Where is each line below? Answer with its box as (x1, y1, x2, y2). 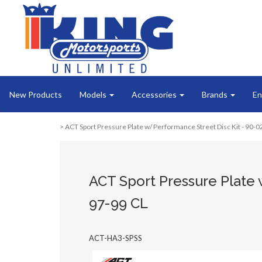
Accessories (132, 89, 178, 99)
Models (80, 89, 108, 99)
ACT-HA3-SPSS (89, 233, 142, 243)
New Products (9, 89, 62, 99)
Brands (202, 89, 229, 99)
